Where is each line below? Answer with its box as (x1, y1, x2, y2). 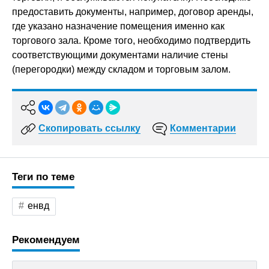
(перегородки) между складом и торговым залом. (12, 64, 231, 74)
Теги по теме (12, 171, 74, 183)
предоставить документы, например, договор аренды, (12, 7, 253, 17)
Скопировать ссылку (38, 123, 141, 133)
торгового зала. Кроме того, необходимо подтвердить (12, 35, 250, 46)
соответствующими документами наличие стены (12, 50, 228, 60)
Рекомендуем (12, 234, 80, 246)
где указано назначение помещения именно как (12, 21, 225, 31)
